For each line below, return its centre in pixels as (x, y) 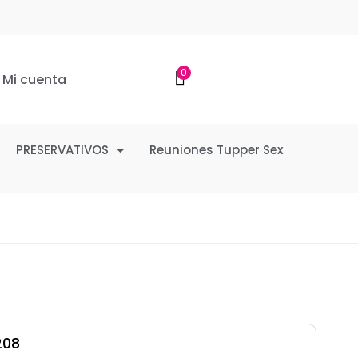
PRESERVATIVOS (62, 150)
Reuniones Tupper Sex (216, 150)
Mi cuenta (35, 79)
